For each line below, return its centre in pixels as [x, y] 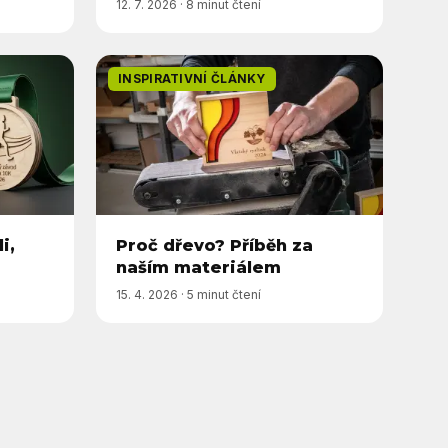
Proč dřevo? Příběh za [214, 245]
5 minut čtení [224, 294]
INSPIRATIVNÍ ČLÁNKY [192, 78]
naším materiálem [198, 267]
